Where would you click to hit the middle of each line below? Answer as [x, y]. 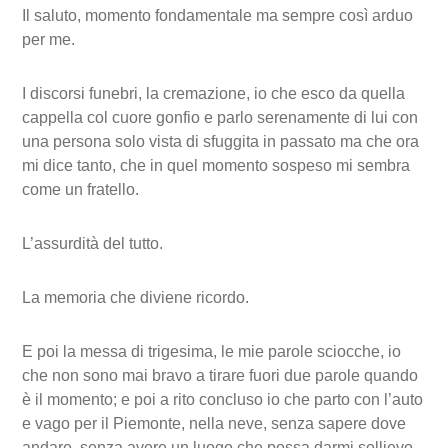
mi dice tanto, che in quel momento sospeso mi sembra [216, 165]
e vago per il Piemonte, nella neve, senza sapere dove [214, 423]
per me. [49, 39]
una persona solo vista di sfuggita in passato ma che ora [221, 141]
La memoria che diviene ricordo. [136, 297]
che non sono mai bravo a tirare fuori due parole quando [220, 375]
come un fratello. [81, 189]
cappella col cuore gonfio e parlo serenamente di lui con [220, 117]
